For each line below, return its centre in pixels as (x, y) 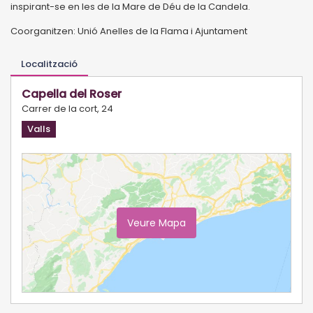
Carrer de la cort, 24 (67, 108)
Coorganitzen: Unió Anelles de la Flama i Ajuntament (129, 31)
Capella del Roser (72, 94)
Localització (49, 64)
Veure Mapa (156, 223)
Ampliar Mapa (252, 282)
